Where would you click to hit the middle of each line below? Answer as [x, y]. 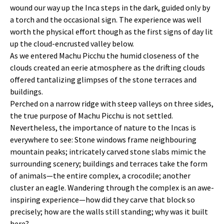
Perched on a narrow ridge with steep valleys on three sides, [112, 103]
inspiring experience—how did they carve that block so [102, 199]
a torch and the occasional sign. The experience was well [106, 19]
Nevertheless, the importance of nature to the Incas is [103, 127]
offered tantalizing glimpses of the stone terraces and [103, 79]
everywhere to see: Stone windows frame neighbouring [103, 139]
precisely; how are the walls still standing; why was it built [109, 211]
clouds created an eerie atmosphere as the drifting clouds [107, 67]
